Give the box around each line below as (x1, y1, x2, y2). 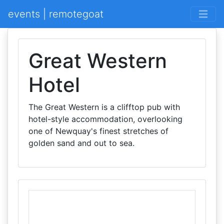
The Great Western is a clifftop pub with (28, 102, 180, 112)
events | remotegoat (8, 8, 103, 20)
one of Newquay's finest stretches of (28, 126, 168, 136)
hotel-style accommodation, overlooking (28, 114, 182, 124)
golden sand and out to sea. (28, 138, 134, 148)
